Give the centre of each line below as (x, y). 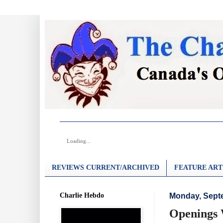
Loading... (79, 141)
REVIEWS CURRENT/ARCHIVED (106, 168)
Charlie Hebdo (82, 195)
